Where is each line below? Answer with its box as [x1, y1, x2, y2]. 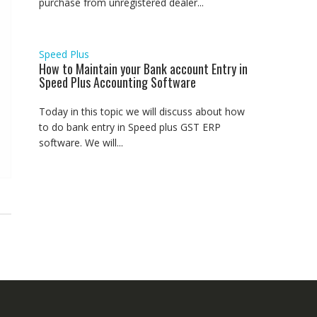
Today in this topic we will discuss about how [39, 104, 245, 118]
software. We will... [39, 135, 123, 149]
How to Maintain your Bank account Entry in [39, 59, 248, 78]
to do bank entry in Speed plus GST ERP [39, 120, 221, 134]
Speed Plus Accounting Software [39, 72, 196, 91]
